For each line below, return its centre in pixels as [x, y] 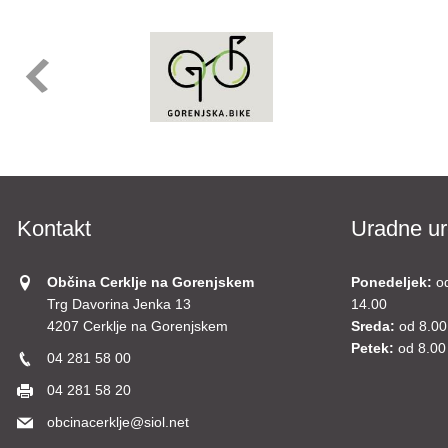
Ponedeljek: [391, 282]
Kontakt [54, 228]
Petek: [372, 348]
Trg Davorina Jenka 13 [119, 304]
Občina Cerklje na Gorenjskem [150, 282]
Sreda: [372, 326]
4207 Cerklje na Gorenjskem [137, 326]
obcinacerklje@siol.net [118, 422]
